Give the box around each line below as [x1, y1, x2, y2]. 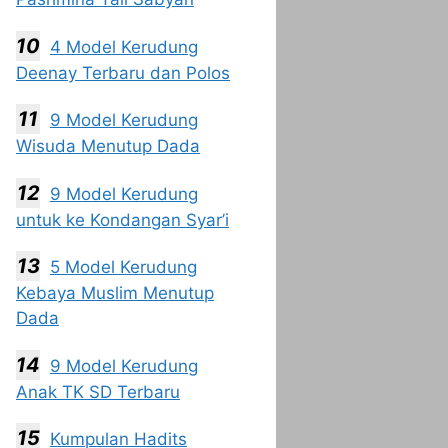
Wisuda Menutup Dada [16, 136, 200, 156]
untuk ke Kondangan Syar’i [16, 209, 229, 230]
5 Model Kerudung [50, 257, 197, 277]
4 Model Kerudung [50, 36, 198, 57]
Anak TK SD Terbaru [16, 381, 180, 402]
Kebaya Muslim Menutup [16, 283, 214, 303]
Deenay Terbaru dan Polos [16, 62, 230, 83]
